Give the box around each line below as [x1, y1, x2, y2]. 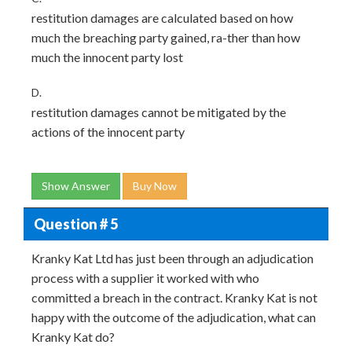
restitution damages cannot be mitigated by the [31, 104, 286, 119]
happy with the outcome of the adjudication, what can [31, 310, 316, 324]
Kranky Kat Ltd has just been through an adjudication [31, 251, 313, 266]
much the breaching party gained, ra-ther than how [31, 30, 300, 45]
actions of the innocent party [31, 124, 185, 139]
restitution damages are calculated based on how [31, 10, 293, 25]
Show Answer [42, 179, 110, 192]
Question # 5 [33, 214, 118, 233]
